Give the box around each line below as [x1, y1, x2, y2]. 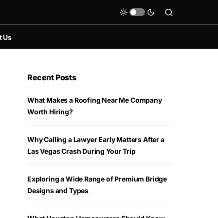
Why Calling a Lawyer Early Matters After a [27, 135, 164, 144]
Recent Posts [27, 73, 76, 82]
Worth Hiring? [27, 108, 73, 116]
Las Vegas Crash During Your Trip [27, 147, 136, 155]
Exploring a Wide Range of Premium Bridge [27, 175, 167, 183]
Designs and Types [27, 186, 89, 195]
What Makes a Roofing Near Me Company [27, 96, 162, 104]
